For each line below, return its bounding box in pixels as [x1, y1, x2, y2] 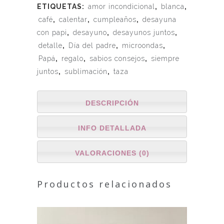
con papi [37, 28, 67, 36]
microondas [122, 41, 163, 49]
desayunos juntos [113, 28, 175, 36]
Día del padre [68, 41, 116, 49]
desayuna [142, 15, 176, 23]
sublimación [64, 67, 107, 75]
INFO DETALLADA [77, 123, 146, 132]
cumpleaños [93, 15, 136, 23]
